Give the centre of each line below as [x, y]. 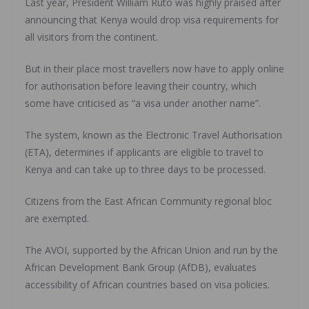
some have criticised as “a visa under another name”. [143, 103]
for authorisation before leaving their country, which [141, 86]
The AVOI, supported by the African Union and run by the [151, 250]
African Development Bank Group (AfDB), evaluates [141, 267]
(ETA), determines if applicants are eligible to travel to [144, 152]
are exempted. [57, 218]
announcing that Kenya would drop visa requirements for [152, 19]
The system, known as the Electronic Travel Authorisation [153, 134]
